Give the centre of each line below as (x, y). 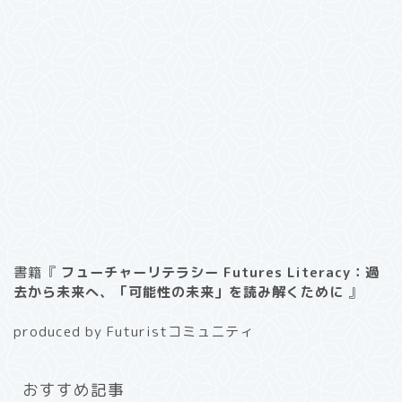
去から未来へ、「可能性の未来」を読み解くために (179, 293)
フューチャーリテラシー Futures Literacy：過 (220, 273)
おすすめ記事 (74, 390)
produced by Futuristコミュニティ (134, 332)
